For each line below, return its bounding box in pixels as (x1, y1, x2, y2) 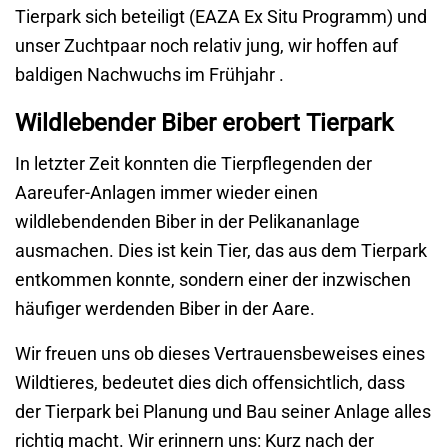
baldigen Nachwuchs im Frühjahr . (15, 64, 284, 86)
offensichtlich (252, 372, 359, 394)
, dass (359, 372, 405, 394)
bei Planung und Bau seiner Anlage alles (111, 401, 431, 423)
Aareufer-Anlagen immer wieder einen (15, 182, 318, 204)
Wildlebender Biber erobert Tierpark (15, 109, 393, 138)
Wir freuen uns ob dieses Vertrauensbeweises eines (15, 343, 425, 365)
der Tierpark (15, 401, 111, 423)
